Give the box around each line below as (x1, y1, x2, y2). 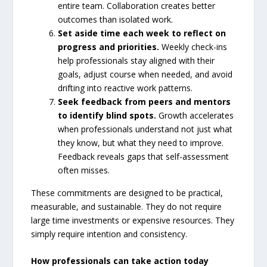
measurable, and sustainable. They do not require (31, 201, 222, 213)
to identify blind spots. (58, 110, 157, 122)
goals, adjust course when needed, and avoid (58, 69, 233, 80)
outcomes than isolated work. (58, 14, 173, 26)
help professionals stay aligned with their (58, 55, 215, 67)
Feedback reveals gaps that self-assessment (58, 151, 229, 163)
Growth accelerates (156, 110, 234, 122)
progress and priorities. (58, 41, 160, 53)
